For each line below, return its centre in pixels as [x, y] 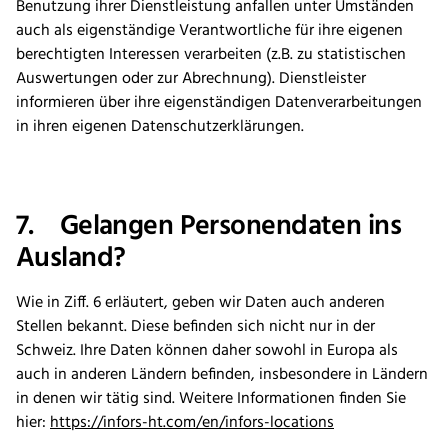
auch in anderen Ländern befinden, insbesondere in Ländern [222, 375]
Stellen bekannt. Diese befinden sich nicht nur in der [195, 327]
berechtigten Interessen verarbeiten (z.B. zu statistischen [211, 55]
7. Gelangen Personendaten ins [209, 227]
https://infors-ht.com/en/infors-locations [192, 423]
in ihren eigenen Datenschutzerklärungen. [162, 127]
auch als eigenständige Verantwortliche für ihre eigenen [209, 31]
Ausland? [71, 259]
